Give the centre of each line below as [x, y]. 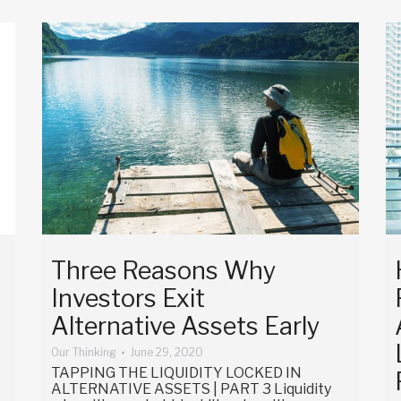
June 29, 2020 [166, 352]
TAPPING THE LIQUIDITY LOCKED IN [176, 372]
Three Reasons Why [163, 270]
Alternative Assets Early [185, 326]
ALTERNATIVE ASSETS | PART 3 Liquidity [191, 388]
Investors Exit [128, 298]
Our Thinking [83, 352]
